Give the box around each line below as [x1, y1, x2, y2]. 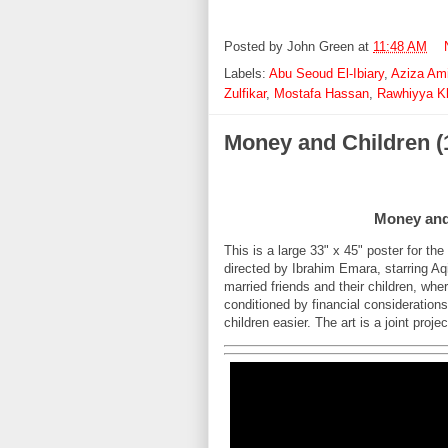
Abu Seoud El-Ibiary [269, 68, 384, 84]
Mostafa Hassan [274, 88, 369, 104]
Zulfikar [224, 88, 266, 104]
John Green [287, 41, 354, 57]
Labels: [224, 68, 269, 84]
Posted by [224, 41, 287, 57]
